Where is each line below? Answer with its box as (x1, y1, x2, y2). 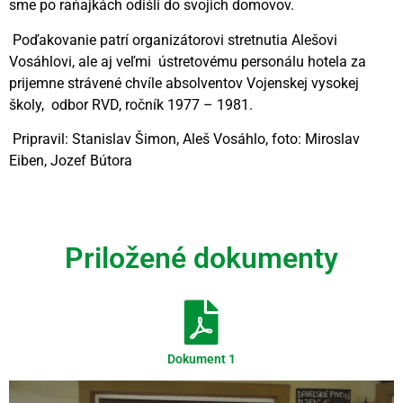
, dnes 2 (152, 193, 201, 211)
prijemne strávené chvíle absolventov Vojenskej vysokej (9, 74, 359, 92)
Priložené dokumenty (65, 240, 338, 275)
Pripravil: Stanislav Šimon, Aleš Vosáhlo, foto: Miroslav (9, 130, 360, 148)
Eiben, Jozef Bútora (9, 151, 132, 169)
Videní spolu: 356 (35, 193, 152, 211)
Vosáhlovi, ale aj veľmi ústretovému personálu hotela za (9, 52, 366, 70)
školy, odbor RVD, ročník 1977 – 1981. (9, 95, 253, 113)
